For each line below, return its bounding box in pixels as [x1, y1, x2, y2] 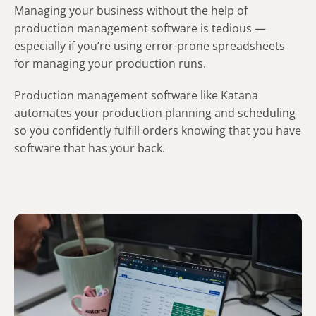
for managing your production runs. [14, 55, 206, 71]
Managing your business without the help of [14, 2, 248, 18]
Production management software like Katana [14, 87, 258, 103]
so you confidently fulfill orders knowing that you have [14, 122, 301, 138]
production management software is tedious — [14, 20, 266, 36]
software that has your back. [14, 140, 165, 156]
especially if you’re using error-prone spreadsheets [14, 37, 285, 54]
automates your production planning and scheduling [14, 104, 296, 121]
